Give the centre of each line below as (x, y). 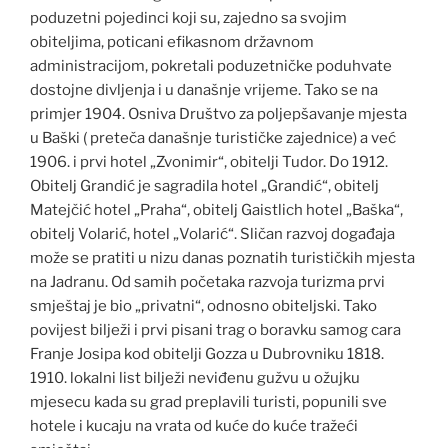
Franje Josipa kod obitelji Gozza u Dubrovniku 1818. (207, 354)
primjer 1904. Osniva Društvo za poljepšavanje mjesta (218, 114)
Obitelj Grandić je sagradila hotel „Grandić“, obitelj (204, 186)
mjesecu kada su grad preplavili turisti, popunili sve (208, 402)
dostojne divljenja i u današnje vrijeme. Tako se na (204, 90)
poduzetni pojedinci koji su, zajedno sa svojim (188, 18)
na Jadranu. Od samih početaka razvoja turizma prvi (207, 282)
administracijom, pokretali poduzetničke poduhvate (211, 66)
